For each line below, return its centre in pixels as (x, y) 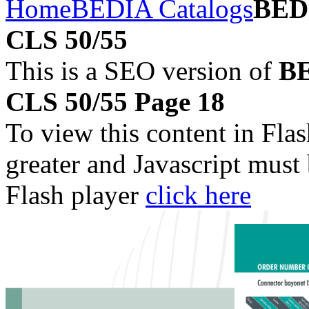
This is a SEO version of (142, 71)
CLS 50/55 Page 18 (115, 102)
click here (198, 195)
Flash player (76, 195)
